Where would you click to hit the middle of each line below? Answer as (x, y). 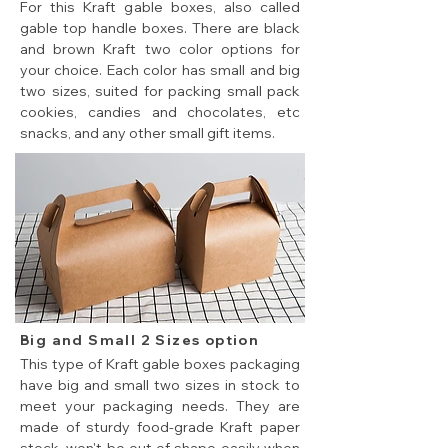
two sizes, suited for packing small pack (160, 91)
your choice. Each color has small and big (160, 70)
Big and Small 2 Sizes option (140, 340)
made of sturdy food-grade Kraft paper (160, 427)
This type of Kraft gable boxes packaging (160, 364)
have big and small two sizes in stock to (160, 385)
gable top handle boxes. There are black (160, 28)
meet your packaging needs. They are (160, 406)
